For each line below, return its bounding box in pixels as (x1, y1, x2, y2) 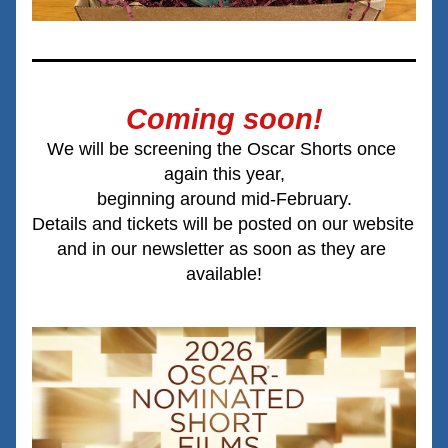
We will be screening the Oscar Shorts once (47, 139, 396, 159)
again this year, (163, 164, 285, 184)
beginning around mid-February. (96, 189, 352, 209)
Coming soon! (125, 103, 323, 135)
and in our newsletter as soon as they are (57, 239, 386, 259)
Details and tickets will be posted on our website (32, 214, 414, 234)
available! (186, 264, 262, 284)
